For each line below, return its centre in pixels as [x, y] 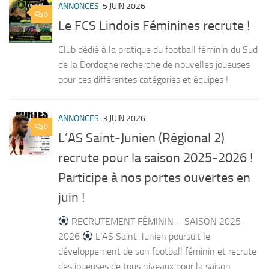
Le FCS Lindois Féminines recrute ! [154, 26]
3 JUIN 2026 [124, 119]
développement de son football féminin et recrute [157, 252]
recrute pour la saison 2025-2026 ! [156, 158]
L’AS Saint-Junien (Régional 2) [141, 138]
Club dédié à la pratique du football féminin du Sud [158, 50]
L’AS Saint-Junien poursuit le [152, 237]
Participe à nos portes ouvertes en [154, 178]
